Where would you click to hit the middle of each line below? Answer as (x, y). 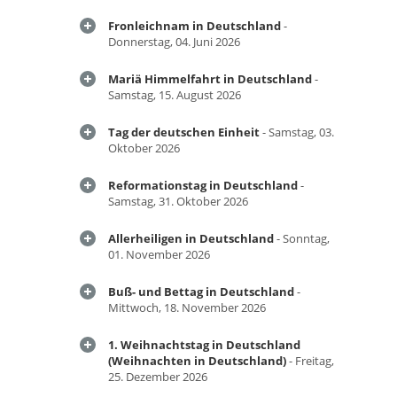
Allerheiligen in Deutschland (191, 238)
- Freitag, (310, 361)
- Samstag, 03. (297, 132)
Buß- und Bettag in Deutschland (201, 292)
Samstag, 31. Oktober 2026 (178, 201)
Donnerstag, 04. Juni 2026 (174, 42)
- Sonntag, (302, 238)
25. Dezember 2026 (158, 377)
